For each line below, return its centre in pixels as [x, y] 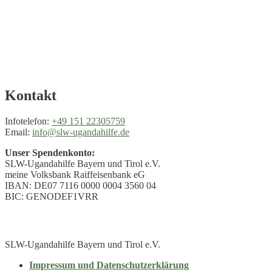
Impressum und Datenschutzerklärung [109, 265]
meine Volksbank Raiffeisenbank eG [75, 175]
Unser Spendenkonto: [50, 153]
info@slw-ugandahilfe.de [81, 132]
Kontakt [31, 96]
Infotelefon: [28, 121]
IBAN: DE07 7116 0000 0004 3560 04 [80, 186]
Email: [19, 132]
